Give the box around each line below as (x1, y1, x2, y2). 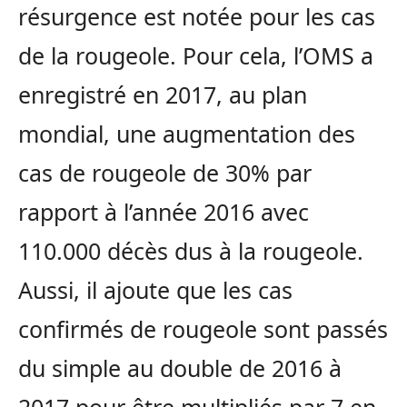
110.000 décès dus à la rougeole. (18, 235, 363, 267)
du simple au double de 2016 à (18, 352, 342, 384)
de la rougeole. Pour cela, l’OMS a (18, 40, 373, 72)
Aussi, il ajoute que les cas (18, 274, 293, 306)
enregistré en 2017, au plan (18, 79, 307, 111)
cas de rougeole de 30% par (18, 157, 312, 189)
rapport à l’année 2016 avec (18, 196, 309, 228)
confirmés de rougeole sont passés (18, 313, 388, 345)
